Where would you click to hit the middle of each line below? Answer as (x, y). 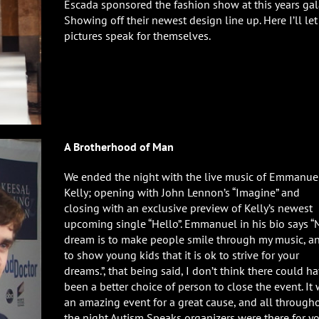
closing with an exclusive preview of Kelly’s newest (188, 208)
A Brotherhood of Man (119, 146)
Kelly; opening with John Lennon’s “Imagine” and (182, 192)
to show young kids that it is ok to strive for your (182, 255)
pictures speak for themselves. (137, 36)
